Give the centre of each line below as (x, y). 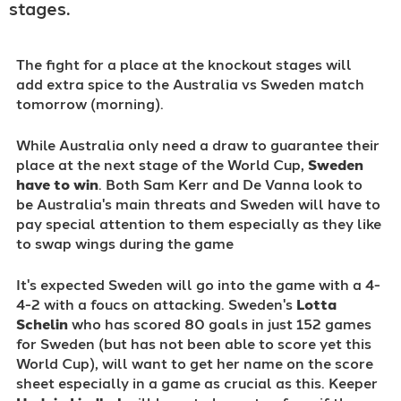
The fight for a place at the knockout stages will (184, 64)
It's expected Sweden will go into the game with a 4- (198, 284)
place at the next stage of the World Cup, (162, 164)
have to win (57, 184)
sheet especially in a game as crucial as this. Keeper (197, 383)
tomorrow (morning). (90, 103)
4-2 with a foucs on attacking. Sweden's (154, 304)
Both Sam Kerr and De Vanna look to (234, 184)
